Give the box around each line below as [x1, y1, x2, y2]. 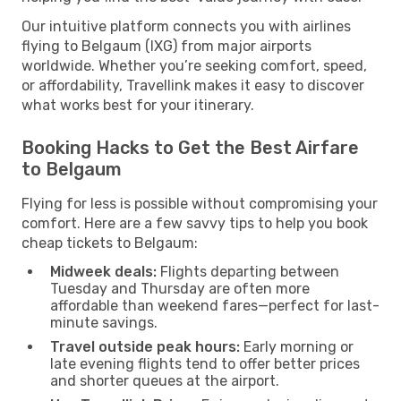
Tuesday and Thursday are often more [50, 279, 310, 297]
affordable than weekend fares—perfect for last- [50, 296, 380, 314]
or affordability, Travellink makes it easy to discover [21, 76, 364, 94]
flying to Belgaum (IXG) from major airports [21, 37, 311, 55]
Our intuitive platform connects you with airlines [21, 17, 351, 35]
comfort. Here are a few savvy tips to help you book [21, 214, 368, 232]
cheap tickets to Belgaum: [21, 234, 198, 252]
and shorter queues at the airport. [50, 371, 279, 389]
